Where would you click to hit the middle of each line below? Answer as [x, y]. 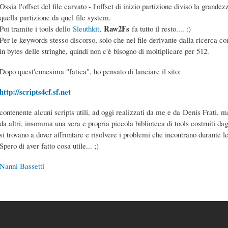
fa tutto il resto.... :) [160, 28]
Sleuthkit [86, 28]
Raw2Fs [117, 28]
